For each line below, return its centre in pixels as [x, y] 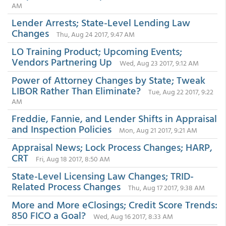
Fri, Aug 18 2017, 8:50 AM [73, 159]
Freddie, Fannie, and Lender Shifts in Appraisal [114, 118]
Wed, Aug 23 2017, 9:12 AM [159, 63]
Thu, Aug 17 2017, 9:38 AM [166, 187]
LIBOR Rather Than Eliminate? [76, 90]
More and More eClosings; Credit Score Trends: [115, 204]
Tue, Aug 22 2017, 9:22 [181, 92]
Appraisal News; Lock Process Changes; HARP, [112, 147]
